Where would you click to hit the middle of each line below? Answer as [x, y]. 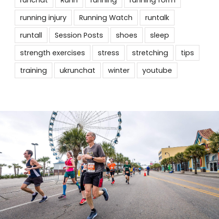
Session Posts [79, 35]
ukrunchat [77, 70]
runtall [31, 35]
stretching [150, 53]
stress [108, 53]
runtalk [157, 17]
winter [119, 70]
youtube [157, 70]
